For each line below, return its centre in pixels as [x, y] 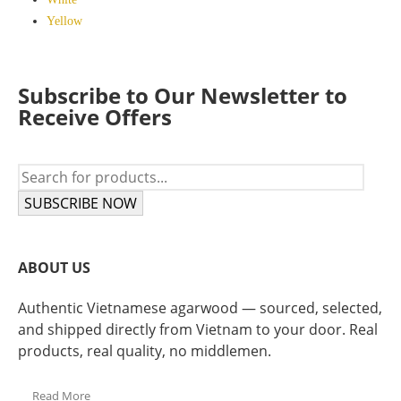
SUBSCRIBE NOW [81, 204]
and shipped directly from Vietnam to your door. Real [198, 329]
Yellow [64, 21]
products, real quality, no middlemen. [145, 350]
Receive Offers [95, 117]
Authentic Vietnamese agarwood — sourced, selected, [200, 307]
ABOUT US [54, 267]
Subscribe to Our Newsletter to [183, 96]
